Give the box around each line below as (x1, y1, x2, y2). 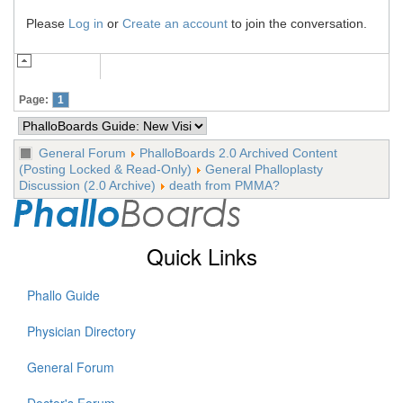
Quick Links (146, 240, 257, 272)
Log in (68, 15, 103, 31)
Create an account (122, 15, 228, 31)
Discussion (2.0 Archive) (19, 178, 156, 193)
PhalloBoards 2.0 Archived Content (139, 146, 337, 160)
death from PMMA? (169, 178, 280, 193)
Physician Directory (27, 322, 136, 340)
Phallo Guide (27, 286, 100, 304)
